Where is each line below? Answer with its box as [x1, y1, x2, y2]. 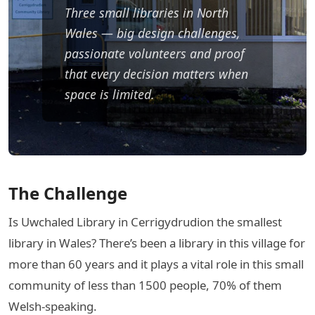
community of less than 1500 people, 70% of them [8, 277, 282, 293]
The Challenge [8, 181, 127, 205]
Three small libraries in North [65, 4, 229, 21]
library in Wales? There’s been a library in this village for [8, 235, 305, 251]
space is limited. [65, 86, 155, 103]
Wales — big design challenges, [65, 25, 240, 41]
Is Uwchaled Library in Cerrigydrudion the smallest [8, 214, 282, 230]
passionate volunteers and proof [65, 45, 245, 62]
